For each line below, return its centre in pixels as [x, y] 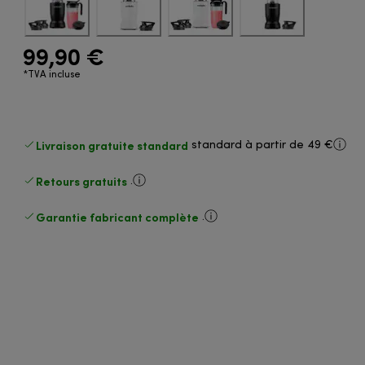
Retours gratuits [82, 181]
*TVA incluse [52, 75]
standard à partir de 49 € [263, 145]
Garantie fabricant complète [118, 217]
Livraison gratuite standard [112, 145]
